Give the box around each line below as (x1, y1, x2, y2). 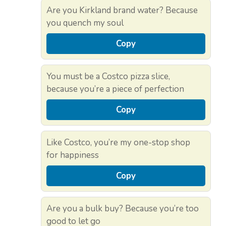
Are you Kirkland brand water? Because (46, 5, 198, 17)
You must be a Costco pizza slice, (46, 71, 170, 83)
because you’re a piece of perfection (46, 83, 184, 95)
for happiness (46, 149, 99, 161)
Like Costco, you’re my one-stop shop (46, 137, 190, 149)
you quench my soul (46, 17, 124, 29)
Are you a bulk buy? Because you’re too (46, 203, 199, 215)
